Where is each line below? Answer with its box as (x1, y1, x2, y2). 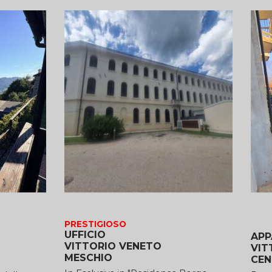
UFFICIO (64, 228, 106, 240)
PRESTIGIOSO (64, 219, 126, 229)
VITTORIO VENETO (64, 240, 161, 252)
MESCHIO (64, 251, 112, 263)
